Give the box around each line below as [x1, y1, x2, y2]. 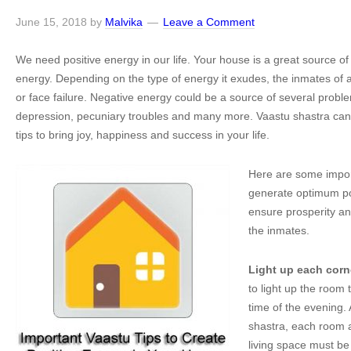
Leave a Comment [163, 16, 255, 28]
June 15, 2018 [16, 16, 87, 28]
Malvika [105, 16, 143, 28]
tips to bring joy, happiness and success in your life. [16, 128, 270, 141]
